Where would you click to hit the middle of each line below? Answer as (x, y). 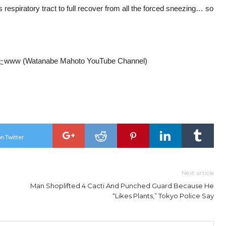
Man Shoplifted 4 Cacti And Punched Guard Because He (122, 186)
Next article (198, 173)
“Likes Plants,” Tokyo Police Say (163, 196)
